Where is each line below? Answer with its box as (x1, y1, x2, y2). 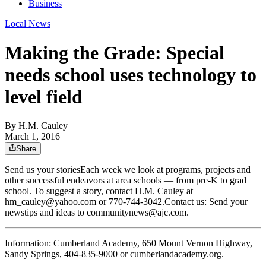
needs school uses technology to (5, 64, 256, 85)
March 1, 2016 (5, 131, 60, 142)
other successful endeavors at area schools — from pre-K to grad (5, 175, 246, 186)
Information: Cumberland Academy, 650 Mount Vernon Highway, (5, 238, 252, 249)
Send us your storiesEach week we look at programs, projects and (5, 164, 251, 175)
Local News (5, 18, 50, 29)
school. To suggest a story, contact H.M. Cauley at (5, 186, 193, 197)
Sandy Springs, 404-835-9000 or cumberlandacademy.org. (5, 249, 224, 259)
